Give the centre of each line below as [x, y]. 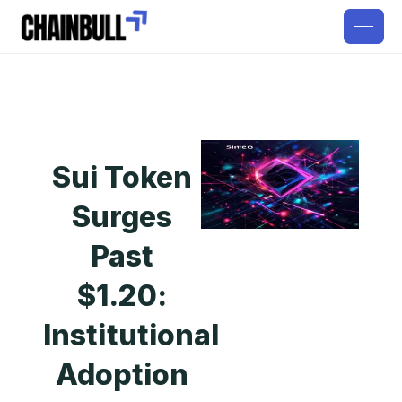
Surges [122, 217]
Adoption [122, 375]
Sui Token [122, 177]
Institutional [131, 335]
